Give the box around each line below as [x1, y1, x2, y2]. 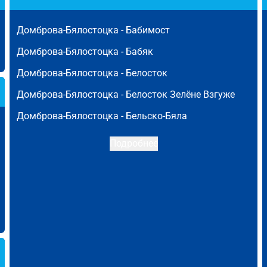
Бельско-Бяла [126, 110, 187, 122]
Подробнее [109, 138, 158, 149]
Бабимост [126, 24, 170, 36]
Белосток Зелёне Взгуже [126, 89, 235, 100]
